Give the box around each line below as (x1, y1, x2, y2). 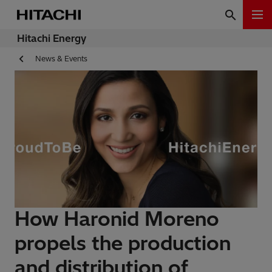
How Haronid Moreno (15, 206, 219, 231)
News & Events (35, 54, 87, 64)
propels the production (15, 231, 231, 256)
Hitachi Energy (17, 32, 86, 44)
